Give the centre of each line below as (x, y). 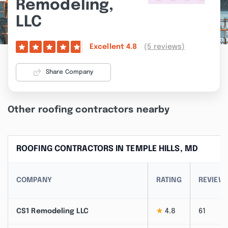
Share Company (69, 72)
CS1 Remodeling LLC (52, 211)
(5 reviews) (165, 47)
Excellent (108, 47)
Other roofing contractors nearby (89, 110)
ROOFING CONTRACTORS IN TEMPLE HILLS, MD (107, 149)
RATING (169, 180)
